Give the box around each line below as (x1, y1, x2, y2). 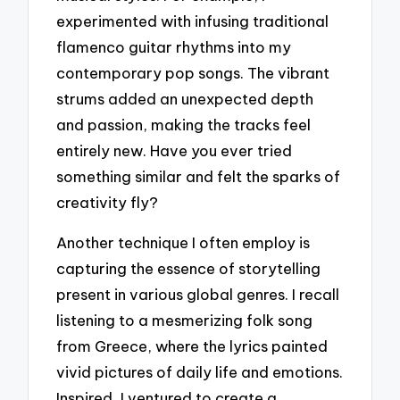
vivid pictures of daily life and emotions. (56, 362, 344, 381)
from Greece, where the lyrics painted (56, 336, 329, 355)
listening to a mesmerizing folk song (56, 310, 313, 329)
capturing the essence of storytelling (56, 258, 321, 278)
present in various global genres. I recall (56, 284, 340, 304)
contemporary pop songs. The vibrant (56, 62, 330, 82)
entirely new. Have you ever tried (56, 140, 293, 160)
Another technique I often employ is (56, 232, 311, 252)
